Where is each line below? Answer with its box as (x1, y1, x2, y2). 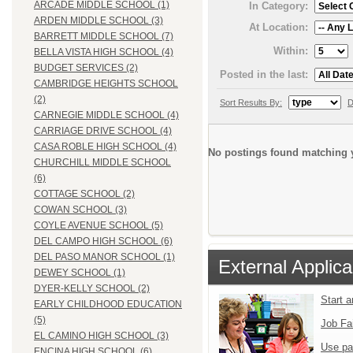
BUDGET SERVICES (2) (34, 62, 138, 74)
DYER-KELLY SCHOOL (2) (34, 283, 150, 295)
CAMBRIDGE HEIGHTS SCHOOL (34, 78, 178, 90)
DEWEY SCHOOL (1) (34, 267, 125, 279)
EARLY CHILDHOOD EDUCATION (34, 299, 182, 310)
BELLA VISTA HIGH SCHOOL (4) (34, 46, 173, 58)
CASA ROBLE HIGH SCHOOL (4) (34, 141, 176, 153)
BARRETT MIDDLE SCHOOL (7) (34, 31, 173, 43)
